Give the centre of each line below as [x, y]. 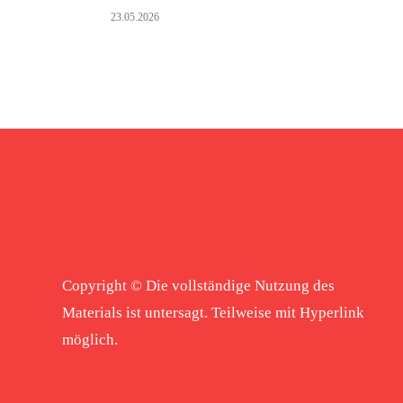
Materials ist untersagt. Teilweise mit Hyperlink [213, 313]
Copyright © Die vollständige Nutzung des [198, 286]
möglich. [90, 340]
